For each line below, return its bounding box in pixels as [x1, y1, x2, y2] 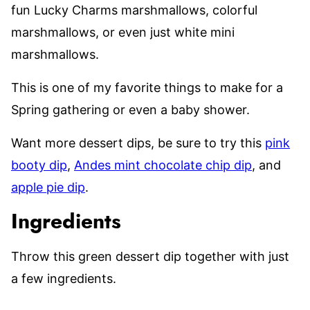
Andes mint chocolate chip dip [74, 158, 252, 172]
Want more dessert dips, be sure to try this [11, 136, 265, 150]
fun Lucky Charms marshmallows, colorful [11, 3, 257, 17]
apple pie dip [11, 180, 85, 194]
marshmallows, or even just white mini [11, 25, 235, 39]
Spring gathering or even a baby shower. [11, 102, 250, 117]
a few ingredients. [11, 271, 116, 286]
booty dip [11, 158, 67, 172]
